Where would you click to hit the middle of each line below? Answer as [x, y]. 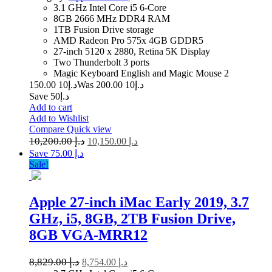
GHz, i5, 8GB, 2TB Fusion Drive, [132, 219]
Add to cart [51, 107]
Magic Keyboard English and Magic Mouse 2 [141, 73]
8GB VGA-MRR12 [88, 235]
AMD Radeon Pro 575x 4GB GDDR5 [128, 41]
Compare [48, 129]
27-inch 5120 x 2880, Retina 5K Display [132, 52]
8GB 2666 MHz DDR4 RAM [112, 19]
